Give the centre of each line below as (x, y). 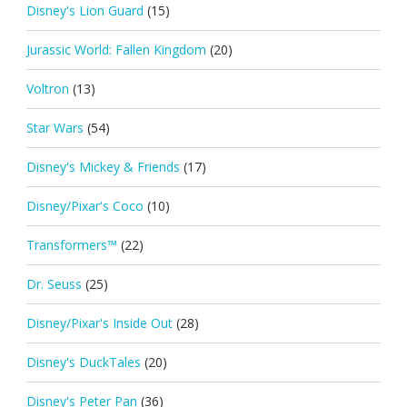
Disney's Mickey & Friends (103, 166)
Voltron (47, 88)
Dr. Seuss (54, 283)
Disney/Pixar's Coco (84, 205)
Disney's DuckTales (83, 362)
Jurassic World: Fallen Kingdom (116, 49)
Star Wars (55, 127)
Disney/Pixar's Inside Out (99, 323)
